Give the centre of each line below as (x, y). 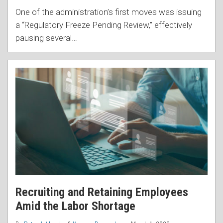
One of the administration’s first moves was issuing (109, 12)
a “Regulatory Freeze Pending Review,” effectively (104, 25)
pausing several (44, 38)
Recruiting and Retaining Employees (102, 192)
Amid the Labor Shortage (75, 206)
